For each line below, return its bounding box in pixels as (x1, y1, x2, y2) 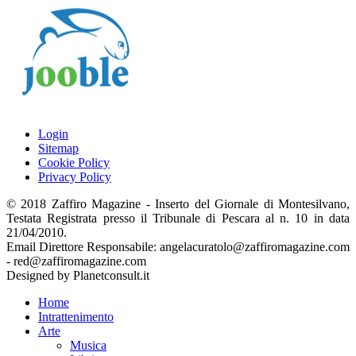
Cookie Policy (38, 155, 110, 169)
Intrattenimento (38, 309, 114, 323)
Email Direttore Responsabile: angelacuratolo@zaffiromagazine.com (6, 239, 350, 253)
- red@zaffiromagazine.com (6, 253, 146, 268)
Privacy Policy (38, 169, 111, 184)
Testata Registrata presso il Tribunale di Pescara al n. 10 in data (6, 211, 350, 225)
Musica (70, 338, 106, 352)
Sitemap (38, 141, 79, 155)
